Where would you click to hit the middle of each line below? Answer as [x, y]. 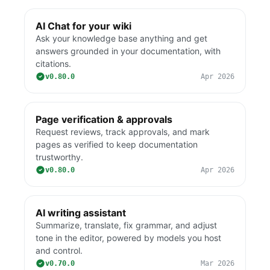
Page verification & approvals [104, 119]
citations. [53, 64]
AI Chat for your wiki [83, 26]
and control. [59, 250]
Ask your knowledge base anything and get [121, 38]
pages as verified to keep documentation [117, 144]
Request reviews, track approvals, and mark [123, 132]
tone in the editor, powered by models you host [128, 238]
